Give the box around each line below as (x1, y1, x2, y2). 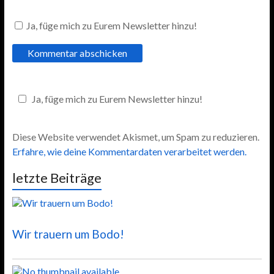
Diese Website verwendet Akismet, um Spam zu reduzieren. (12, 130, 259, 143)
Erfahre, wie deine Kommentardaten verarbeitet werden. (12, 145, 246, 157)
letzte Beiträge (12, 169, 102, 186)
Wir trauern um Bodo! (12, 226, 124, 241)
